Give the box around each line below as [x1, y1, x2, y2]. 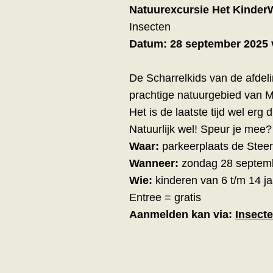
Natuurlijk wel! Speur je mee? [129, 123, 272, 135]
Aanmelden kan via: [129, 208, 232, 221]
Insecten [129, 21, 171, 33]
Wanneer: [129, 157, 179, 169]
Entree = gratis [129, 191, 201, 204]
